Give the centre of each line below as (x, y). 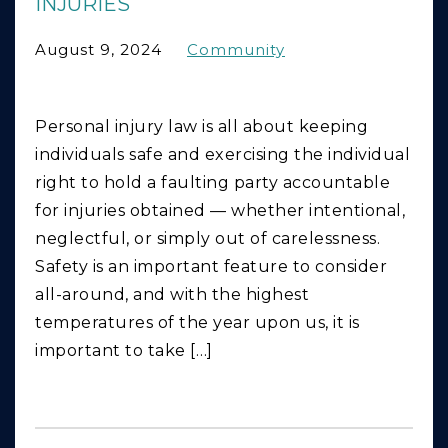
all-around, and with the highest (172, 295)
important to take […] (124, 351)
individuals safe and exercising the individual (222, 155)
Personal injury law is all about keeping (201, 127)
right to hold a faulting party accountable (212, 183)
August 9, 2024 (98, 50)
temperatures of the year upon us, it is (197, 323)
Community (236, 50)
